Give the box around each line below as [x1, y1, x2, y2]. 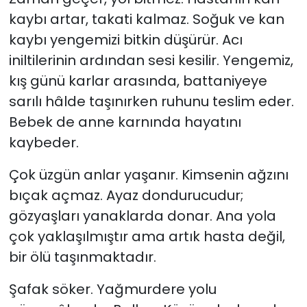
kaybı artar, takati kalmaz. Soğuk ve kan [8, 9, 284, 29]
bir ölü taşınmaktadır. [8, 247, 156, 267]
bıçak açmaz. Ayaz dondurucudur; [8, 185, 243, 205]
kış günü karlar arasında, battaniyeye [8, 71, 267, 90]
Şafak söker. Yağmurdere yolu [8, 279, 217, 299]
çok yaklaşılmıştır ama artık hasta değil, [8, 226, 285, 246]
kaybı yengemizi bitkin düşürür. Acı [8, 29, 243, 49]
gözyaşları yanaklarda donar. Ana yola [8, 206, 276, 225]
